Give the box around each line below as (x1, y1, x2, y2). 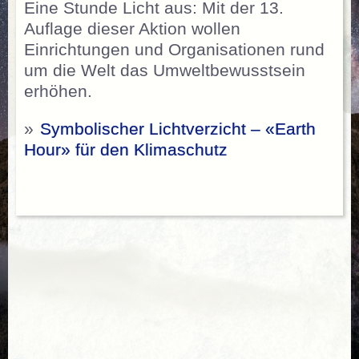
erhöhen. (24, 81, 92, 101)
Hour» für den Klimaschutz (24, 140, 228, 159)
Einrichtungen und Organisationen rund (24, 39, 325, 59)
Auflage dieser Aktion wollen (24, 18, 240, 38)
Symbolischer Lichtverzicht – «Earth (40, 119, 316, 139)
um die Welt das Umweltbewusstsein (24, 60, 305, 80)
